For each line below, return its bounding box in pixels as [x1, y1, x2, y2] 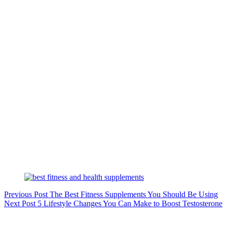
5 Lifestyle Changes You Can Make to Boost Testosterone [37, 199, 222, 208]
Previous [4, 190, 34, 199]
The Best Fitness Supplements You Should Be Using [50, 190, 218, 199]
